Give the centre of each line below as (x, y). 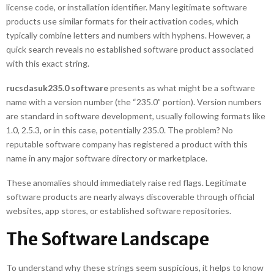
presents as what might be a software (182, 88)
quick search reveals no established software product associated (130, 49)
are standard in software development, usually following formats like (136, 116)
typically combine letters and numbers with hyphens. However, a (128, 35)
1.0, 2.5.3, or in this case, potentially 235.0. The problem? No (120, 130)
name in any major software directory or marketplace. (107, 158)
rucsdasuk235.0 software (57, 88)
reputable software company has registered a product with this (127, 144)
